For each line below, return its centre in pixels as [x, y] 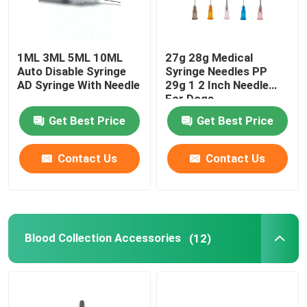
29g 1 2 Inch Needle [217, 85]
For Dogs [190, 99]
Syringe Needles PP [217, 72]
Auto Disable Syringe [72, 72]
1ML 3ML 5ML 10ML [70, 58]
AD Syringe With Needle [79, 85]
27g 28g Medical [209, 58]
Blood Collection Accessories [102, 238]
